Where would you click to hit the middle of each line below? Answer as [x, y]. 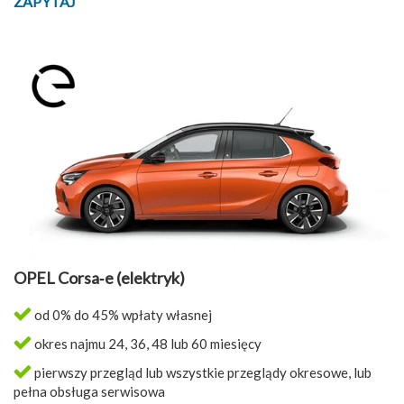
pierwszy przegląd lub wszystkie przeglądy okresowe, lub [202, 372]
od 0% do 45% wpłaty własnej [122, 314]
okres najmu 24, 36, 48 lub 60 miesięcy [147, 343]
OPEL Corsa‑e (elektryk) [99, 277]
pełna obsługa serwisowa [89, 391]
